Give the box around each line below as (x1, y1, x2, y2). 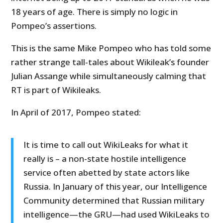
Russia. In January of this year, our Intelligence (23, 181, 208, 193)
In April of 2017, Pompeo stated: (11, 107, 141, 118)
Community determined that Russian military (23, 195, 205, 207)
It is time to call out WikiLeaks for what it (23, 139, 189, 151)
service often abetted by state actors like (23, 167, 190, 179)
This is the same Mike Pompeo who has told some (11, 42, 212, 54)
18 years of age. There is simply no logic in (11, 6, 178, 18)
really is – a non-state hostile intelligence (23, 153, 187, 165)
